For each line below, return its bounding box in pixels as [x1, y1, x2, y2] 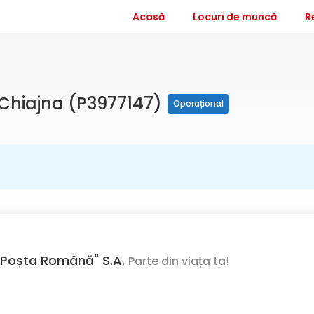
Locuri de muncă [193, 9, 278, 24]
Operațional [173, 97, 224, 109]
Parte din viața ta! [128, 252, 229, 269]
